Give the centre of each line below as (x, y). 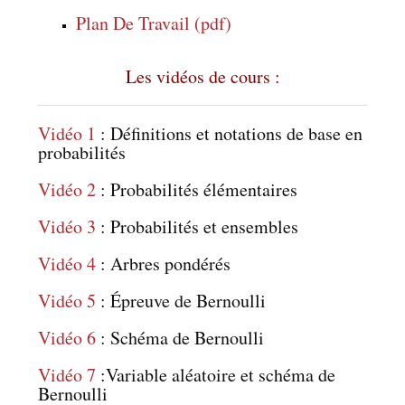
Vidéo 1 (67, 133)
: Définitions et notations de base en (230, 133)
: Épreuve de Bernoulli (181, 300)
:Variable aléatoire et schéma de (216, 374)
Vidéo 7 (67, 374)
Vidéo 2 (67, 189)
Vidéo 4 (70, 263)
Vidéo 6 (67, 337)
